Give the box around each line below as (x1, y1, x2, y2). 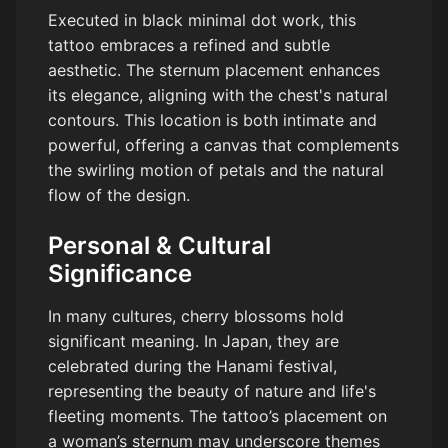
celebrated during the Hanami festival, (48, 356, 337, 377)
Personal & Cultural (48, 231, 271, 261)
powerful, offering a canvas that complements (48, 135, 399, 156)
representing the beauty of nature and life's (48, 381, 376, 402)
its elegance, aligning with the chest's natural (48, 85, 388, 106)
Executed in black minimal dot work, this (48, 10, 356, 31)
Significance (48, 259, 192, 289)
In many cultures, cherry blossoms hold (48, 306, 344, 327)
